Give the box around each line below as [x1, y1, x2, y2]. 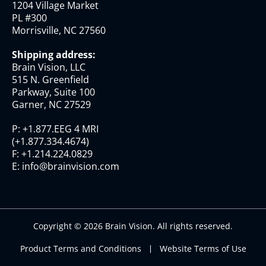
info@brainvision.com [22, 160, 119, 173]
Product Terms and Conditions [20, 243, 141, 255]
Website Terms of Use [159, 243, 246, 255]
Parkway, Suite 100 [12, 85, 95, 99]
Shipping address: [12, 48, 96, 62]
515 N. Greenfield [12, 73, 89, 87]
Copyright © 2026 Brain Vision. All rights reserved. [33, 220, 233, 232]
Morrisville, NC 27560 [12, 24, 106, 37]
